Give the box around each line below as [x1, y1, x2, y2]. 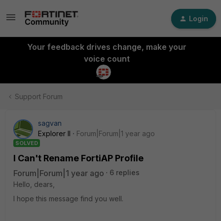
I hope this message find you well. [13, 194, 123, 203]
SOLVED [15, 140, 38, 147]
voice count [83, 54, 130, 64]
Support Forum [15, 92, 63, 101]
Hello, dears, [13, 180, 55, 188]
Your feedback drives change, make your [27, 42, 186, 52]
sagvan [38, 119, 62, 127]
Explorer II [38, 129, 71, 138]
